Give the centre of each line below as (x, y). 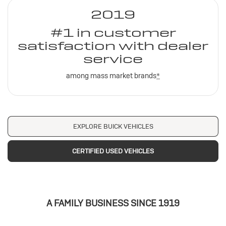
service (113, 59)
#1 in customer (113, 32)
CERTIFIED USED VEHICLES (113, 151)
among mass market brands (111, 75)
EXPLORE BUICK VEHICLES (113, 127)
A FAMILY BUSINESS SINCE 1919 (113, 203)
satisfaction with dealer (113, 45)
